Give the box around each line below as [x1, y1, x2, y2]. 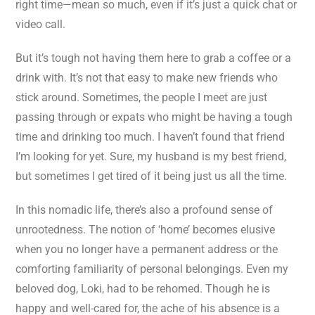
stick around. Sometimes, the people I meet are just [15, 91, 267, 104]
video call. [15, 18, 65, 31]
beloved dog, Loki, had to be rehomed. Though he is [15, 282, 270, 295]
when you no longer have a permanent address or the [15, 243, 278, 256]
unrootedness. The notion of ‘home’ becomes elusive [15, 223, 275, 236]
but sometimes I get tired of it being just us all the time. [15, 169, 287, 183]
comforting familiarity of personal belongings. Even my [15, 262, 288, 276]
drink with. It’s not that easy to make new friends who [15, 71, 278, 84]
